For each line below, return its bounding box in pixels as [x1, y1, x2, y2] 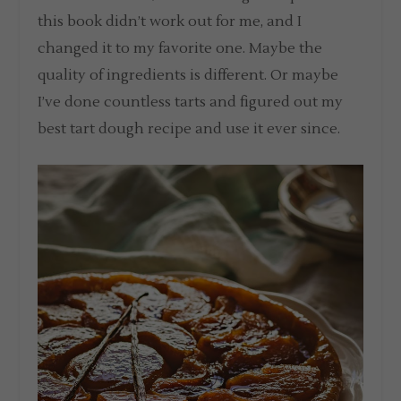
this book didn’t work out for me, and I [38, 12, 303, 30]
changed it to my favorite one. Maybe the [38, 38, 323, 57]
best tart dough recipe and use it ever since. [38, 119, 341, 138]
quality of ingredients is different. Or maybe [38, 65, 339, 84]
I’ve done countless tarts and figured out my [38, 92, 344, 111]
